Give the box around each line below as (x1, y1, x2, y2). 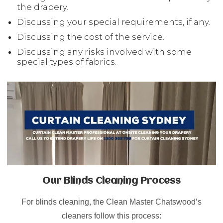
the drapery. (17, 1, 68, 12)
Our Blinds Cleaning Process (42, 176, 181, 186)
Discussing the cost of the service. (17, 31, 164, 42)
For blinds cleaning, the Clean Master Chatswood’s (21, 197, 202, 206)
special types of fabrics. (17, 56, 116, 67)
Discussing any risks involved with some (17, 46, 192, 57)
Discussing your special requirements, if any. (17, 16, 210, 27)
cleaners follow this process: (62, 211, 161, 220)
